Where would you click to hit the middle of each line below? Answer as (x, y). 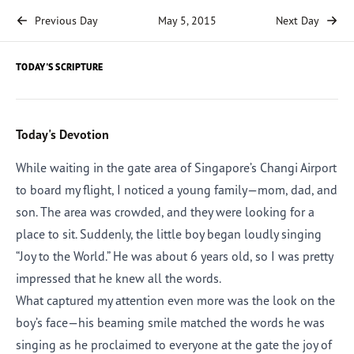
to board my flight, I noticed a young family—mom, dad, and (177, 190)
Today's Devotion (62, 134)
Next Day (298, 20)
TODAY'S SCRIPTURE (60, 67)
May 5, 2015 (187, 20)
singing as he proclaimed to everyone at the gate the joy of (174, 345)
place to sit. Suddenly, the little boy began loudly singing (169, 234)
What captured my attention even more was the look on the (175, 300)
